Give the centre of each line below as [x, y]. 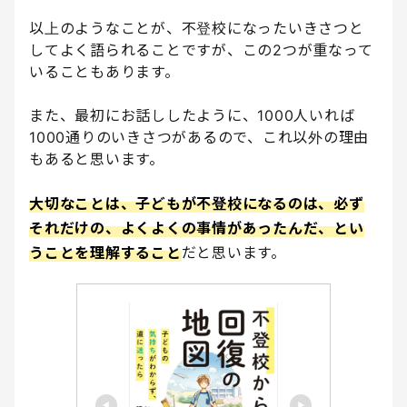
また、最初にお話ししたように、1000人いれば [192, 116]
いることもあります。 [104, 72]
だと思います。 [233, 253]
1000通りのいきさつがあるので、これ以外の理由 [199, 138]
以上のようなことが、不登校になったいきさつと [197, 29]
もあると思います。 [97, 159]
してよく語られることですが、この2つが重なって [201, 50]
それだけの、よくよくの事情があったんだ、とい [197, 228]
